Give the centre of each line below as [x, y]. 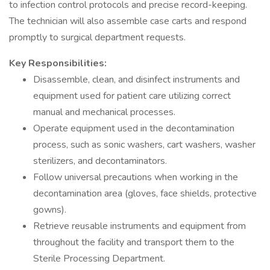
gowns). [50, 210]
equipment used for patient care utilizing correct [132, 96]
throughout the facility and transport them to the [134, 242]
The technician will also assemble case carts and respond [128, 21]
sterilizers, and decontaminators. [100, 161]
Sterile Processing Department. [99, 259]
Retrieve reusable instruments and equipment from [140, 226]
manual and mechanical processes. [104, 112]
